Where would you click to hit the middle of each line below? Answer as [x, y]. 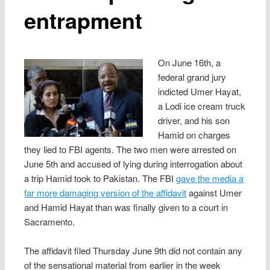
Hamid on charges [194, 134]
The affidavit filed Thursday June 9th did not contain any [133, 251]
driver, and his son [193, 120]
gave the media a [210, 178]
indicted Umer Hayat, [199, 91]
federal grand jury [192, 77]
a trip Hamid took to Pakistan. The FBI [100, 178]
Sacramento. [50, 221]
